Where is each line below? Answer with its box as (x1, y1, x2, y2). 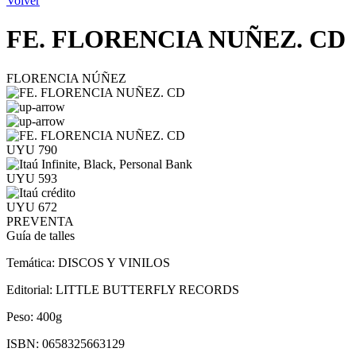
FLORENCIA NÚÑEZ (6, 71, 126, 85)
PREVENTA (6, 214, 74, 228)
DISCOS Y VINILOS (58, 255, 170, 269)
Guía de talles (6, 228, 75, 242)
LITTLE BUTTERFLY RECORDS (56, 282, 239, 296)
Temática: (6, 255, 58, 269)
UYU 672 (6, 199, 57, 214)
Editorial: (6, 282, 56, 296)
